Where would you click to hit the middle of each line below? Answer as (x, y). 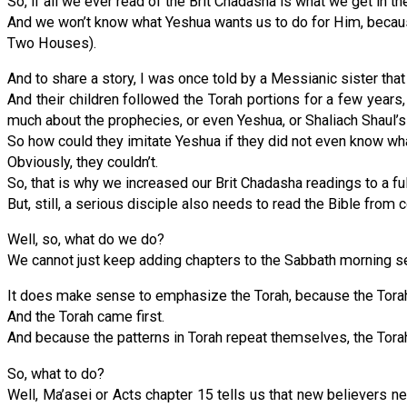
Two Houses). (52, 43)
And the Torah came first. (86, 317)
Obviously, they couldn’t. (83, 162)
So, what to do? (56, 373)
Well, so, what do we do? (86, 240)
